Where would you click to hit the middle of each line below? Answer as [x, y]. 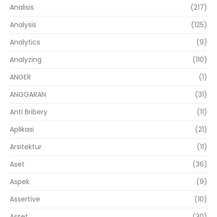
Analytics [25, 42]
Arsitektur [26, 147]
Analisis [22, 8]
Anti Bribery [29, 112]
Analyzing [26, 60]
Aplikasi [22, 130]
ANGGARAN [28, 95]
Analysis [23, 25]
